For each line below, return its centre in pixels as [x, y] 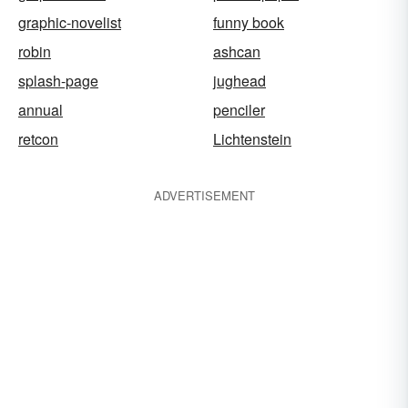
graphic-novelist [70, 22]
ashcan [237, 51]
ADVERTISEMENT [204, 195]
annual [41, 110]
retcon [38, 139]
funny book [249, 22]
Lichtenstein [252, 139]
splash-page [58, 81]
